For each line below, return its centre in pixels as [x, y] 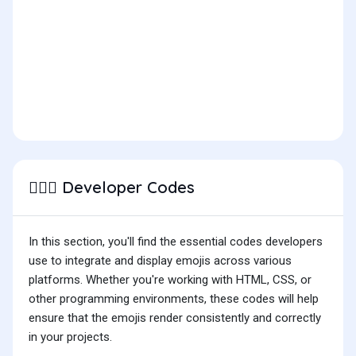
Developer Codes [126, 188]
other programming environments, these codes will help [174, 299]
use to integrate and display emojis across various [160, 261]
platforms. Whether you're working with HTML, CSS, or [170, 280]
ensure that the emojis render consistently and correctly [175, 318]
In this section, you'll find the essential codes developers [176, 242]
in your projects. [70, 337]
